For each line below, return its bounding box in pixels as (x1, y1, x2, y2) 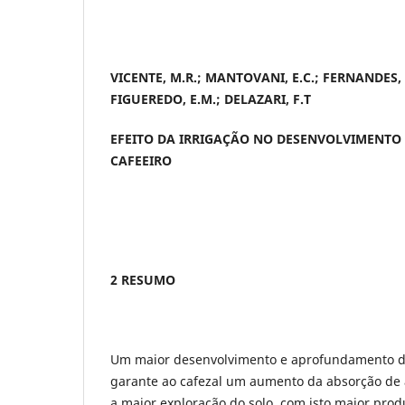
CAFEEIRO (110, 152, 172, 170)
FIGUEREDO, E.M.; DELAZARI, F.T (110, 90, 311, 108)
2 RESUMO (110, 271, 175, 289)
